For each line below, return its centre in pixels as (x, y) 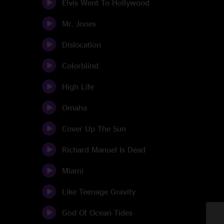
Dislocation (81, 44)
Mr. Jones (79, 23)
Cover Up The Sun (94, 128)
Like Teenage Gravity (99, 191)
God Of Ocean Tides (97, 212)
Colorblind (80, 65)
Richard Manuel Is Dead (104, 149)
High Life (78, 86)
